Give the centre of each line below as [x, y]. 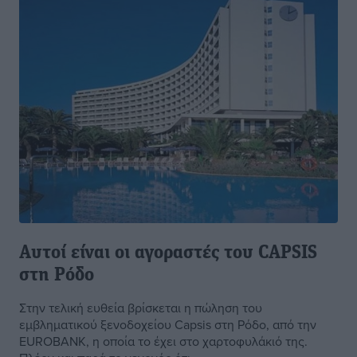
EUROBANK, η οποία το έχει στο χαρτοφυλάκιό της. [163, 341]
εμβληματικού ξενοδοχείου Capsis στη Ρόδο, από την [168, 325]
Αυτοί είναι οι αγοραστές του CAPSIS [168, 254]
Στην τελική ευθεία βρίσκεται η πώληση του [141, 308]
